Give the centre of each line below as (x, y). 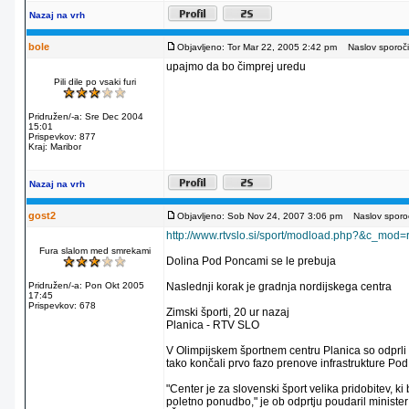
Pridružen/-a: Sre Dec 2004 (86, 116)
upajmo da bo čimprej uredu (236, 67)
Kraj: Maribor (55, 147)
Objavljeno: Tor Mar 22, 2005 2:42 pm (257, 47)
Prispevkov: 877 (62, 136)
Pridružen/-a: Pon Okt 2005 (86, 285)
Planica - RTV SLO (213, 325)
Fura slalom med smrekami (95, 251)
